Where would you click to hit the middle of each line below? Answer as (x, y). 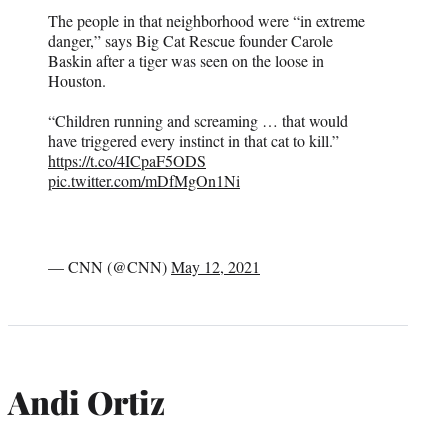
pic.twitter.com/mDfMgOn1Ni (144, 180)
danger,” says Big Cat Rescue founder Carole (190, 40)
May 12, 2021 (215, 266)
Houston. (77, 80)
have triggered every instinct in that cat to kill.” (193, 140)
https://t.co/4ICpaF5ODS (127, 160)
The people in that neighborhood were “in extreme (206, 20)
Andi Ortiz (86, 402)
